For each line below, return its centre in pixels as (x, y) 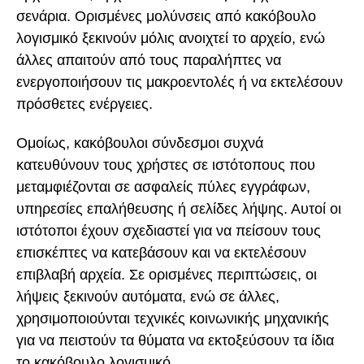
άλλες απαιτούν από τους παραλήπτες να (149, 60)
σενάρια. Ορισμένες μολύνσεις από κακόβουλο (166, 16)
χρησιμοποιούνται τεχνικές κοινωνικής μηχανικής (173, 319)
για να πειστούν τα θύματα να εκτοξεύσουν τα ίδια (175, 341)
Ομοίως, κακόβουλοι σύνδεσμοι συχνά (140, 143)
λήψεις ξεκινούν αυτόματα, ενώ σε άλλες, (148, 297)
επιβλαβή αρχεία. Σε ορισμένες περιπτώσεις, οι (167, 275)
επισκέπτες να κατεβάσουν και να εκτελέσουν (161, 253)
